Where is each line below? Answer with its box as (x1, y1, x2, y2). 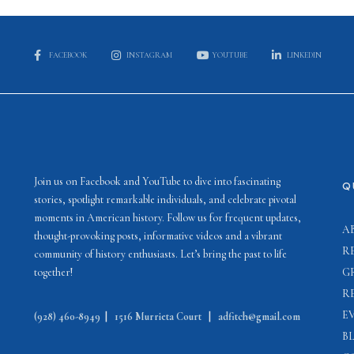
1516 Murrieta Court (115, 310, 202, 323)
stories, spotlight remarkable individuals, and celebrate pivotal (34, 193, 297, 206)
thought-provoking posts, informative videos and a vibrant (34, 229, 283, 243)
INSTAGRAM (126, 51, 172, 60)
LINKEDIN (287, 51, 322, 60)
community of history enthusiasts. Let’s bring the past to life (34, 247, 288, 261)
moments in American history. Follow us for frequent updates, (34, 211, 302, 224)
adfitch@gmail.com (218, 310, 301, 323)
